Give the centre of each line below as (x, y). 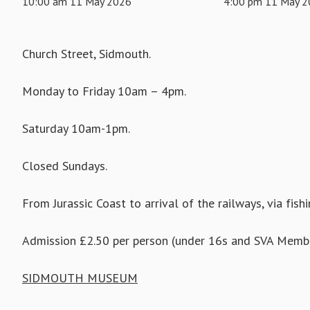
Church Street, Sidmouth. (86, 54)
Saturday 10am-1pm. (76, 129)
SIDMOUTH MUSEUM (80, 278)
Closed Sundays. (65, 166)
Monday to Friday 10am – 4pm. (104, 91)
